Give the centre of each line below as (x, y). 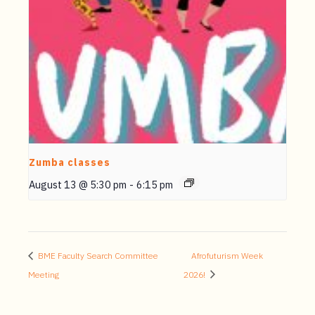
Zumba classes (70, 162)
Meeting (44, 274)
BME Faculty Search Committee (97, 255)
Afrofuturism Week (227, 255)
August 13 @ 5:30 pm (78, 184)
